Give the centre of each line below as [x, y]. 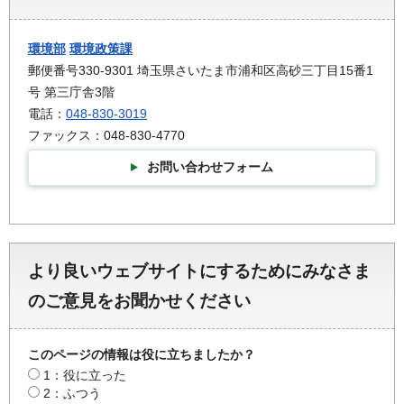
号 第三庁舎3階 [71, 92]
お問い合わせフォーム [210, 167]
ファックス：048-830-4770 [106, 136]
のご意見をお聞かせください [139, 300]
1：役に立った [85, 375]
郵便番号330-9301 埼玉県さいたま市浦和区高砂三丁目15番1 [201, 71]
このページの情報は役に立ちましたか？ [142, 354]
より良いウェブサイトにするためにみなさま [199, 271]
